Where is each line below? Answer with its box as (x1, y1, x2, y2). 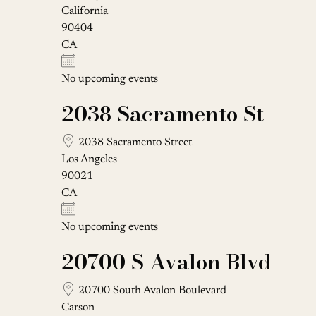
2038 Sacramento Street (75, 136, 192, 148)
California (61, 5, 108, 17)
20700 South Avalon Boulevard (75, 284, 226, 296)
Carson (61, 301, 95, 313)
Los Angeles (61, 153, 117, 165)
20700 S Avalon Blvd (61, 245, 272, 278)
